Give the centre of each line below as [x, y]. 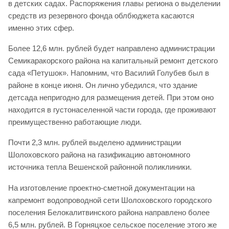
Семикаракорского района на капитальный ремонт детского [113, 61]
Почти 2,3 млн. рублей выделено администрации [95, 143]
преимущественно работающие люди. [75, 122]
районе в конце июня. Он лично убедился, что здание [103, 85]
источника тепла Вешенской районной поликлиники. [100, 167]
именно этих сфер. [41, 28]
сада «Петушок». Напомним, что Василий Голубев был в [109, 73]
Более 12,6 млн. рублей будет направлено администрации [111, 49]
